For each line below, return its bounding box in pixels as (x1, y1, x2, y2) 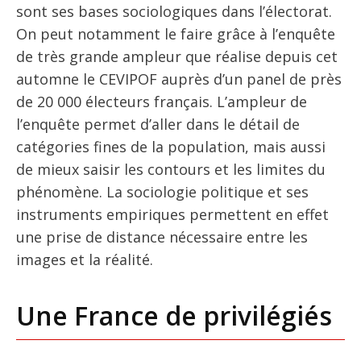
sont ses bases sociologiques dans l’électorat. (16, 2, 332, 22)
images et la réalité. (16, 250, 153, 270)
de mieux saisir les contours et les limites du (16, 160, 326, 180)
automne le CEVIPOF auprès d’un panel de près (16, 69, 342, 89)
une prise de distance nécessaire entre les (16, 227, 308, 247)
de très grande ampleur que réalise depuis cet (16, 47, 338, 67)
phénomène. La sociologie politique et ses (16, 182, 309, 202)
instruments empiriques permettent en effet (16, 205, 329, 225)
